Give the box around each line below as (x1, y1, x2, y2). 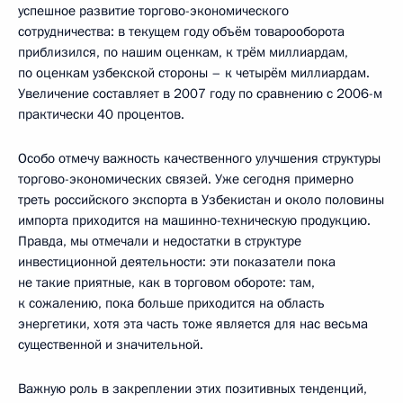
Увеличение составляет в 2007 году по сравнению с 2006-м (18, 85, 382, 103)
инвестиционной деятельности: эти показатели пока (18, 253, 336, 271)
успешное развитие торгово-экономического (18, 2, 289, 20)
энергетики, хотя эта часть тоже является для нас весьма (18, 315, 368, 333)
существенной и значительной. (18, 336, 203, 354)
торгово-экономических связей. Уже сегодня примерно (18, 170, 354, 188)
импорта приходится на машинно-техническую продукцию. (18, 211, 371, 229)
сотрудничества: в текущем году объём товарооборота (18, 22, 345, 40)
